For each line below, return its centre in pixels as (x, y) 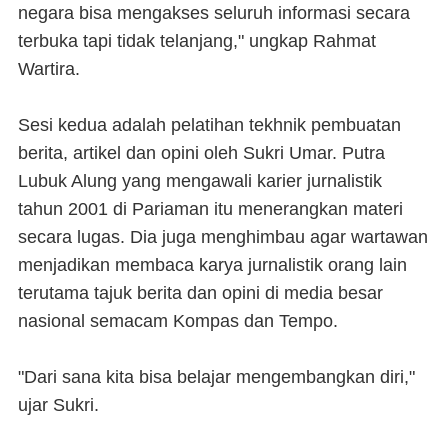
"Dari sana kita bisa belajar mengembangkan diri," (216, 377)
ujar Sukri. (58, 405)
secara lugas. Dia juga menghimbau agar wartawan (223, 237)
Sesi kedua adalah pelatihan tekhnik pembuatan (209, 125)
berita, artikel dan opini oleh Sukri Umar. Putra (201, 153)
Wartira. (49, 69)
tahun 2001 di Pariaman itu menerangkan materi (210, 209)
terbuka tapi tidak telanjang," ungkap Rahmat (197, 41)
